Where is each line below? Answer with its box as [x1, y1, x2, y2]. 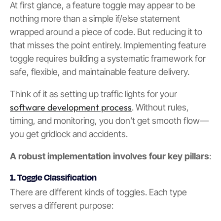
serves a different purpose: [10, 200, 113, 211]
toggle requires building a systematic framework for [10, 53, 206, 64]
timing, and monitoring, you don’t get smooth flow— [10, 115, 209, 126]
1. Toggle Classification [10, 172, 97, 183]
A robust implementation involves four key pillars [10, 151, 209, 162]
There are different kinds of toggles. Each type [10, 187, 187, 198]
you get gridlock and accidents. [10, 129, 128, 140]
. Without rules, [132, 102, 189, 113]
